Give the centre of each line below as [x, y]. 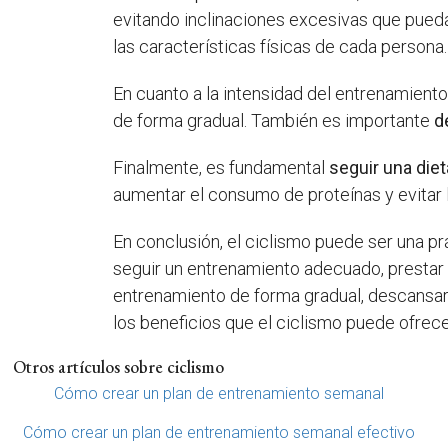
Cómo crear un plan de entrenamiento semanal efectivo [219, 432]
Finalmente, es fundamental [221, 167]
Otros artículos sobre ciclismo [118, 366]
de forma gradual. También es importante [274, 120]
